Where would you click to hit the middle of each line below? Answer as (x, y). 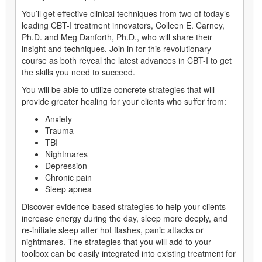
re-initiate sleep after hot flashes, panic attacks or (113, 230)
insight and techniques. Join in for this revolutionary (116, 49)
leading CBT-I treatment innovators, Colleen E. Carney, (123, 25)
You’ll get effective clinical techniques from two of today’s (126, 14)
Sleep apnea (68, 189)
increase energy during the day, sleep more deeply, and (125, 218)
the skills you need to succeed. (78, 72)
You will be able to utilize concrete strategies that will (118, 90)
